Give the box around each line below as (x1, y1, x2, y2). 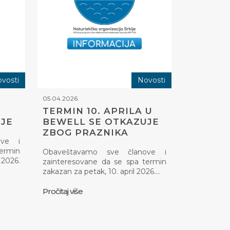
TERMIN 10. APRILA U (43, 105, 152, 116)
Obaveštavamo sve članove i (43, 147, 166, 157)
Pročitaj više (43, 186, 83, 196)
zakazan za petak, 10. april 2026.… (43, 166, 160, 176)
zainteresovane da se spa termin (43, 157, 166, 166)
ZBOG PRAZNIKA (43, 127, 128, 138)
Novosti (138, 75, 165, 85)
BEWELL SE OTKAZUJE (43, 116, 159, 127)
